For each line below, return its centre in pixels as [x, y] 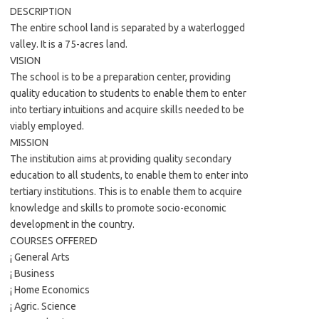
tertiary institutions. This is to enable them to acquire [126, 192]
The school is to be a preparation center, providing [120, 77]
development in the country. [72, 224]
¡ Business [32, 273]
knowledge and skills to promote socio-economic [118, 208]
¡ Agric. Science [43, 306]
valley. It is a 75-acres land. [69, 44]
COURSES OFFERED [54, 241]
